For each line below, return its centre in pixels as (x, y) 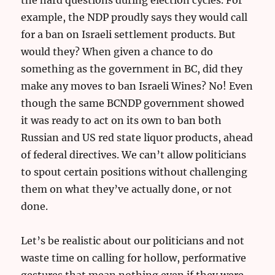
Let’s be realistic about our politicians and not (133, 240)
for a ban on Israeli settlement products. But (129, 34)
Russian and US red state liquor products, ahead (137, 137)
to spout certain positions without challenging (134, 172)
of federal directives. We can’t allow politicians (134, 154)
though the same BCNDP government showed (133, 103)
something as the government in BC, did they (132, 68)
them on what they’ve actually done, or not (127, 189)
